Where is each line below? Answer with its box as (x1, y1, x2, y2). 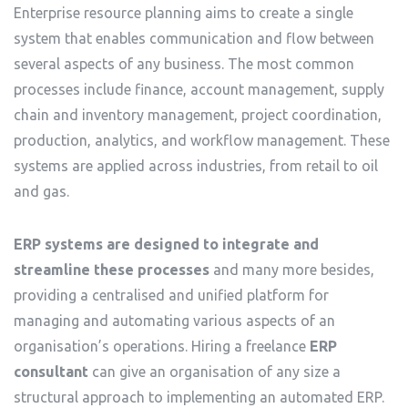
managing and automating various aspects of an (14, 312, 335, 329)
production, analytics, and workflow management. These (14, 132, 390, 148)
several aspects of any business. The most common (14, 56, 354, 72)
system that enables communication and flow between (14, 30, 374, 46)
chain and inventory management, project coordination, (14, 107, 382, 123)
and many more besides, (209, 261, 374, 278)
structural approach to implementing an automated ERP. (14, 389, 388, 405)
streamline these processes (14, 261, 209, 278)
